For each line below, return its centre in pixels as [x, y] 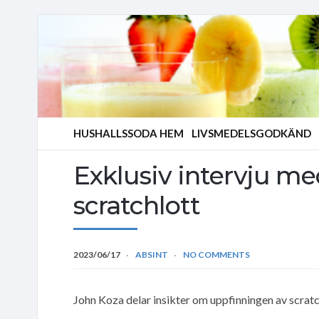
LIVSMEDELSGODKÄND [251, 133]
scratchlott [137, 205]
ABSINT [152, 254]
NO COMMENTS [216, 254]
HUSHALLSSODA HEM [129, 133]
